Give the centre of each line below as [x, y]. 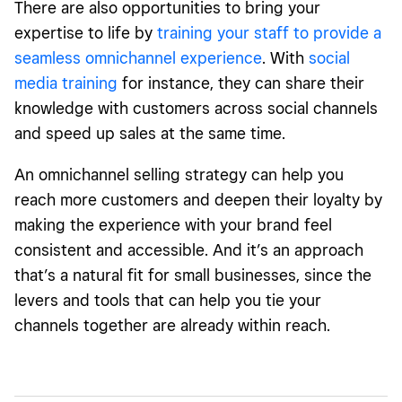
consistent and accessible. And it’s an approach [189, 250]
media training [66, 83]
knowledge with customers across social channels [196, 109]
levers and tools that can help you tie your [168, 301]
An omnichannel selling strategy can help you [179, 175]
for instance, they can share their [241, 83]
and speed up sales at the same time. [150, 134]
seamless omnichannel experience [138, 58]
